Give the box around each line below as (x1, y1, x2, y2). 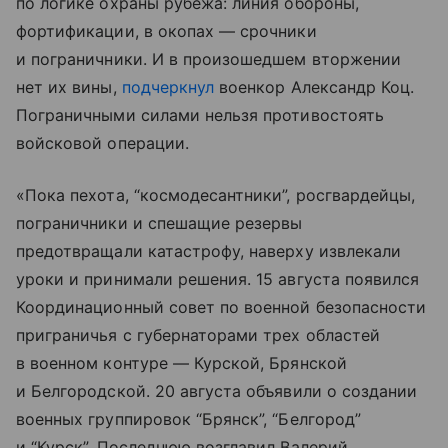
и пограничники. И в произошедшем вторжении (16, 49, 402, 70)
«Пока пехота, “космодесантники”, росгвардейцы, (16, 185, 416, 206)
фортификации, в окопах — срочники (16, 21, 317, 42)
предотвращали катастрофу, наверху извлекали (16, 241, 402, 262)
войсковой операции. (16, 133, 189, 154)
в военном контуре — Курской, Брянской (16, 353, 347, 374)
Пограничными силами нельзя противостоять (16, 105, 384, 126)
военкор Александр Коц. (214, 77, 415, 98)
